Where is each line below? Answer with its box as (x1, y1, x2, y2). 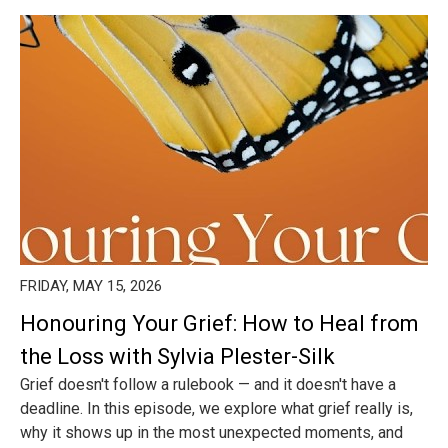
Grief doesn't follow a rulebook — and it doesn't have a (20, 375, 396, 394)
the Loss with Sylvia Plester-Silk (20, 344, 335, 369)
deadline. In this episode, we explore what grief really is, (20, 399, 413, 418)
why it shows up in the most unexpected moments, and (20, 423, 403, 442)
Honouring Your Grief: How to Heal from (20, 311, 419, 336)
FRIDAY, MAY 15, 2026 (20, 277, 162, 295)
